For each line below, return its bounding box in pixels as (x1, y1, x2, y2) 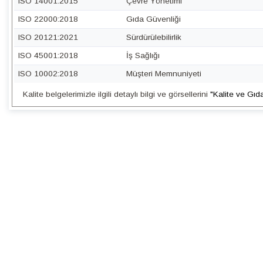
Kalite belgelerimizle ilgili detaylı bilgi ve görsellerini (22, 90, 210, 99)
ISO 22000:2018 (18, 15, 78, 23)
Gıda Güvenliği (126, 15, 181, 23)
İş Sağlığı (126, 51, 160, 60)
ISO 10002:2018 (18, 69, 78, 78)
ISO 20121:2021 (18, 33, 78, 42)
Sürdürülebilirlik (126, 33, 182, 42)
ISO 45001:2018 (18, 51, 78, 60)
